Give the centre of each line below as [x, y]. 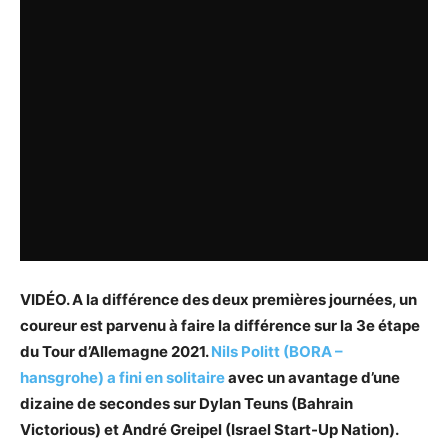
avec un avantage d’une [312, 377]
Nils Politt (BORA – [277, 351]
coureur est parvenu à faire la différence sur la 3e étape [220, 325]
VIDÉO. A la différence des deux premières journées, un [218, 299]
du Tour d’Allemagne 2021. [115, 351]
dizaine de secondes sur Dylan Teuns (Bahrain [186, 403]
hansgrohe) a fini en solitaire [122, 377]
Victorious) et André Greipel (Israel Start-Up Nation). [209, 429]
